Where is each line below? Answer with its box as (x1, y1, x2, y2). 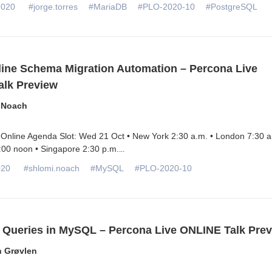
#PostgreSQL (205, 1, 257, 12)
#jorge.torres (28, 1, 78, 12)
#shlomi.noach (23, 163, 80, 173)
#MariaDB (88, 1, 127, 12)
